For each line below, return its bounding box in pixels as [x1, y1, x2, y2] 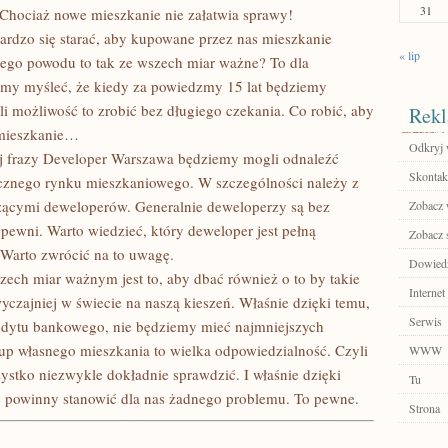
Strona [409, 400, 440, 416]
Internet [409, 284, 445, 300]
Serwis [409, 313, 442, 329]
